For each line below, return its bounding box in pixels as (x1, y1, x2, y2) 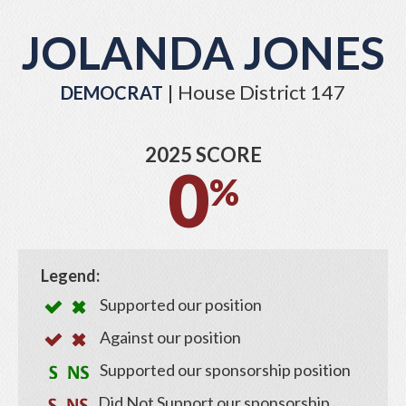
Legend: (41, 266, 100, 286)
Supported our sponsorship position (100, 360, 351, 381)
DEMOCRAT (61, 82, 163, 104)
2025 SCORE (144, 142, 262, 168)
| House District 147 (163, 80, 345, 105)
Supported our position (100, 295, 262, 315)
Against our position (100, 327, 241, 348)
